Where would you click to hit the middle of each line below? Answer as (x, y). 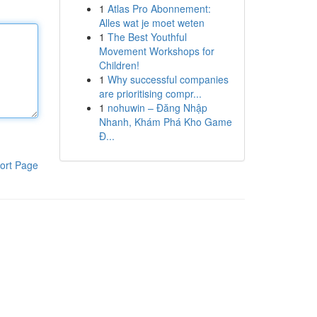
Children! (119, 65)
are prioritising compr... (150, 93)
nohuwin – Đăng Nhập (157, 108)
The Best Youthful (147, 37)
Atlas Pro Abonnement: (159, 8)
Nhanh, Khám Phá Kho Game (165, 122)
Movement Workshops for (156, 51)
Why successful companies (168, 79)
